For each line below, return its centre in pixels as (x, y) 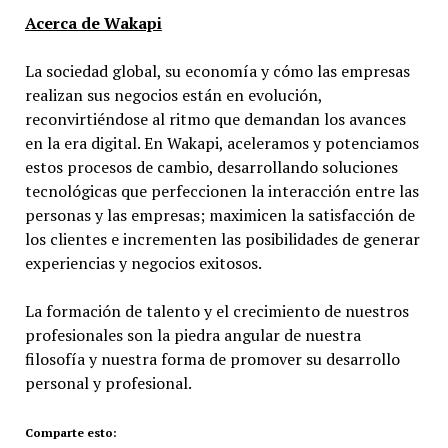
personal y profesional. (108, 383)
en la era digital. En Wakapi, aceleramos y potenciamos (221, 143)
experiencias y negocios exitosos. (143, 263)
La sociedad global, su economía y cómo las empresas (217, 71)
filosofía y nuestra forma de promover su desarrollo (212, 359)
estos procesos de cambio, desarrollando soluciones (211, 167)
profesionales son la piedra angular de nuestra (192, 335)
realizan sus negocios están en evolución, (173, 95)
